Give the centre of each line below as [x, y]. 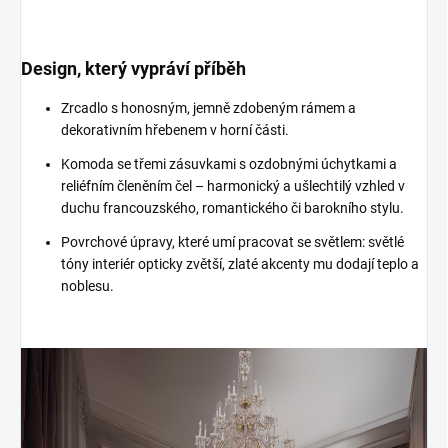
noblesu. [87, 286]
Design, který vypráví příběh [133, 68]
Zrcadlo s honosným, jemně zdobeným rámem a [208, 108]
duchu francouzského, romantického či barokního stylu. [232, 208]
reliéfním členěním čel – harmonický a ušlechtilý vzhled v [233, 186]
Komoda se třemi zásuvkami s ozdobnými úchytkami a [229, 164]
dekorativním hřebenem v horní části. [175, 130]
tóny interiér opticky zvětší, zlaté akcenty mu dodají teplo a [240, 264]
